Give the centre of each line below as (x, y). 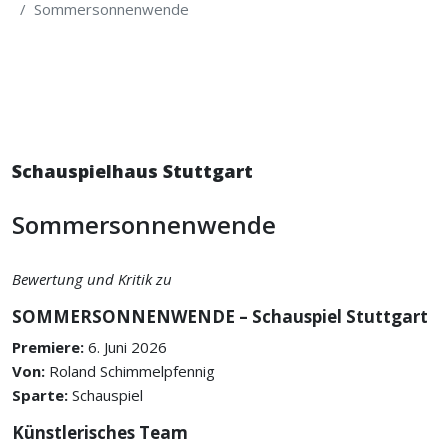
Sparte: (42, 395)
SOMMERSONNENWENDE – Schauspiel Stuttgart (220, 316)
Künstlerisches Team (100, 432)
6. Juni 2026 (127, 347)
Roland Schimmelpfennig (132, 371)
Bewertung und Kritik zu (92, 279)
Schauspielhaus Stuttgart (132, 171)
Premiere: (50, 347)
